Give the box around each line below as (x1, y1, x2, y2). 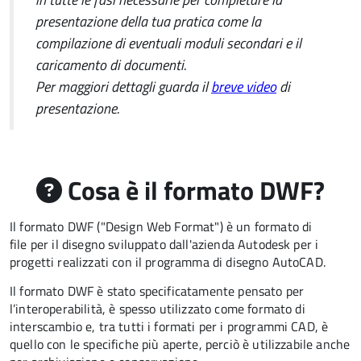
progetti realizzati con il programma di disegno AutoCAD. (10, 252, 326, 272)
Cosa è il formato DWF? (62, 171, 325, 210)
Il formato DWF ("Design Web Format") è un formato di (10, 217, 313, 236)
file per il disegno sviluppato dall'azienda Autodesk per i (10, 234, 319, 254)
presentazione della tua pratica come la (35, 10, 261, 32)
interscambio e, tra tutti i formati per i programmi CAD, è (10, 317, 329, 336)
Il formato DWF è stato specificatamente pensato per (10, 281, 305, 301)
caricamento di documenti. (35, 53, 186, 76)
